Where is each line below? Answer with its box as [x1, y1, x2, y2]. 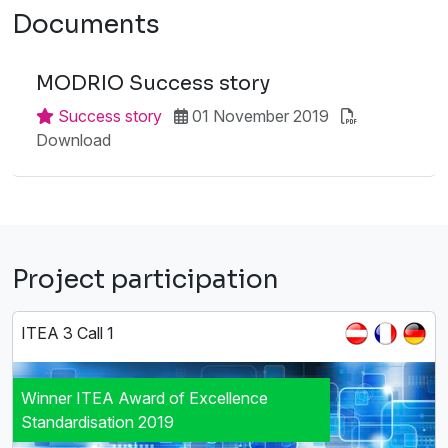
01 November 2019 [188, 105, 329, 126]
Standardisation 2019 [21, 411, 174, 432]
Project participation [12, 263, 279, 295]
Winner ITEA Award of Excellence [21, 387, 268, 408]
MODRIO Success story [36, 70, 270, 96]
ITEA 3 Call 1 [21, 322, 114, 343]
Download [36, 129, 111, 150]
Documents [12, 8, 160, 40]
